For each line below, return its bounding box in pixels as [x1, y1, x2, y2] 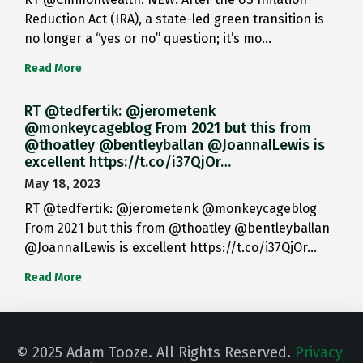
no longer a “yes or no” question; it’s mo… [24, 31, 271, 47]
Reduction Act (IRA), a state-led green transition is [24, 11, 324, 28]
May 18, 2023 [24, 176, 100, 192]
